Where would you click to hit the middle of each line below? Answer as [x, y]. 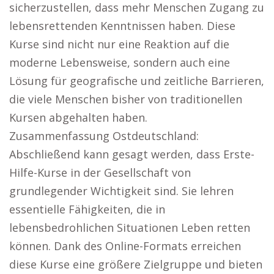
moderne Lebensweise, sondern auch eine [120, 63]
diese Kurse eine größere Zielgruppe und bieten [136, 265]
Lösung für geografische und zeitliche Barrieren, [137, 81]
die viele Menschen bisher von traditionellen [126, 99]
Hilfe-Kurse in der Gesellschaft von [100, 173]
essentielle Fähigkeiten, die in [87, 209]
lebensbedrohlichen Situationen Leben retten [130, 228]
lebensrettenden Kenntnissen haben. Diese [122, 26]
